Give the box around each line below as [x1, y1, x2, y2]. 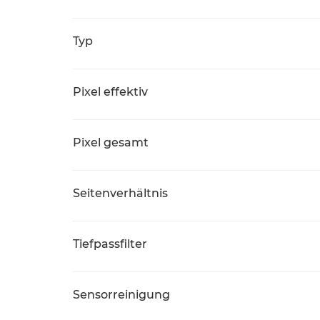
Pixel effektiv [73, 85, 148, 99]
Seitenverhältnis [73, 186, 168, 200]
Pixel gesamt [73, 136, 149, 149]
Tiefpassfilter [73, 237, 147, 251]
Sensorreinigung [73, 288, 170, 301]
